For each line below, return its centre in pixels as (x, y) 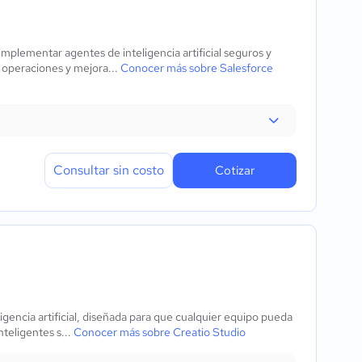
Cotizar (235, 170)
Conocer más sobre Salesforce (197, 68)
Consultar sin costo (109, 170)
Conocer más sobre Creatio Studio (160, 332)
